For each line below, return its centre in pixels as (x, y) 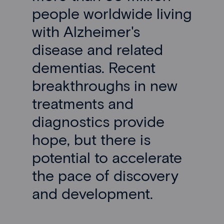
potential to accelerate (107, 157)
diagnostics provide (98, 121)
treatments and (83, 103)
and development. (96, 193)
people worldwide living (112, 13)
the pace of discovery (105, 175)
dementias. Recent (94, 67)
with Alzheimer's (86, 31)
